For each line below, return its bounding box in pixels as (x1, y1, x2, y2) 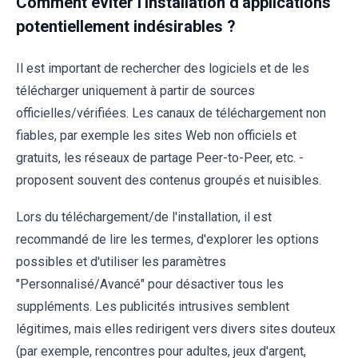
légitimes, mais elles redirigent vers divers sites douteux (16, 321, 336, 337)
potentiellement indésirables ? (16, 17, 236, 37)
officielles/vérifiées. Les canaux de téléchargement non (16, 105, 326, 121)
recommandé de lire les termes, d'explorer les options (16, 232, 319, 248)
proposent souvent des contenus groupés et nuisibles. (16, 173, 321, 189)
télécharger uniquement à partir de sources (16, 83, 255, 99)
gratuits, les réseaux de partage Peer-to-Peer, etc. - (16, 150, 304, 166)
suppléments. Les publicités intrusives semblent (16, 299, 289, 315)
